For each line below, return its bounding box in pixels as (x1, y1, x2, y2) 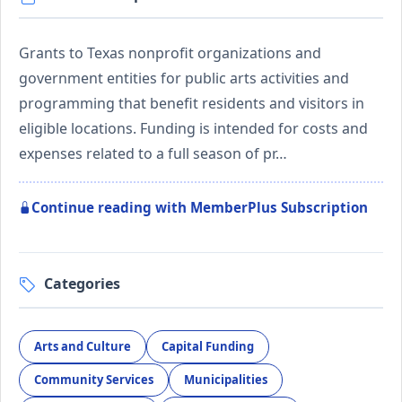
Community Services (34, 371, 153, 389)
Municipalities (184, 371, 267, 389)
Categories (44, 273, 120, 293)
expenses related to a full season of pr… (19, 143, 287, 163)
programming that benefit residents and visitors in (19, 92, 364, 113)
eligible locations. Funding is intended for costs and (19, 118, 368, 138)
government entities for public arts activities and (19, 67, 349, 88)
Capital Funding (162, 338, 254, 355)
